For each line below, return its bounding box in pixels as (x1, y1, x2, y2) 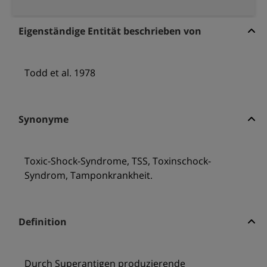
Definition (18, 215, 67, 229)
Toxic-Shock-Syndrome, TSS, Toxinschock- (24, 154, 211, 168)
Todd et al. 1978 (24, 66, 95, 80)
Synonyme (18, 113, 69, 126)
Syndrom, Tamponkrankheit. (24, 169, 153, 182)
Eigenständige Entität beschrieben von (18, 24, 201, 38)
